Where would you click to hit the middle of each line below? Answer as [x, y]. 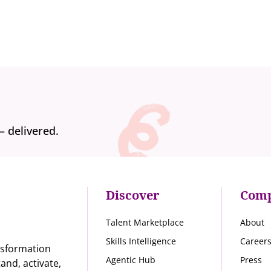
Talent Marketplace [145, 223]
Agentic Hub [131, 260]
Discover [133, 195]
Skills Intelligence [141, 241]
